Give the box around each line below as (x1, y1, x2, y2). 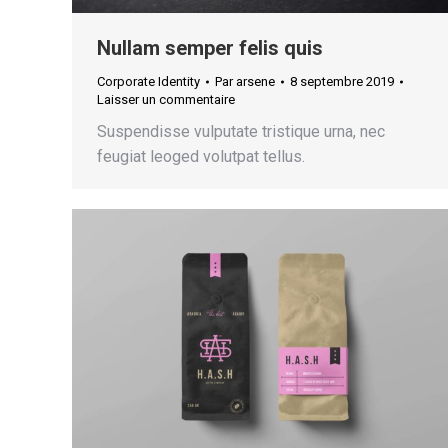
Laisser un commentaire (97, 92, 235, 108)
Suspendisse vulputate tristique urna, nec (97, 122, 385, 142)
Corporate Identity (97, 74, 200, 90)
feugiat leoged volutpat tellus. (97, 147, 305, 167)
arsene (236, 74, 275, 90)
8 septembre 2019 (290, 74, 394, 90)
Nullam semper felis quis (97, 36, 323, 61)
